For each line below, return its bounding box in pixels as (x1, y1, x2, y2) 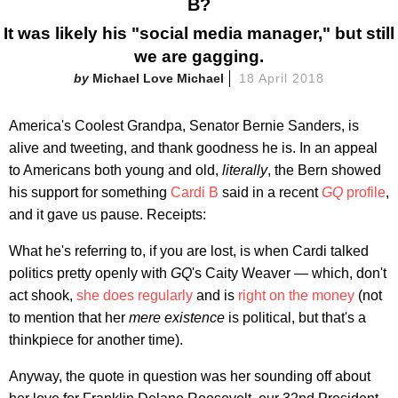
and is (196, 287, 238, 303)
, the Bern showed (267, 162, 381, 178)
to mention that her (9, 309, 129, 325)
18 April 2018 (239, 70, 324, 85)
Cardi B (171, 184, 219, 200)
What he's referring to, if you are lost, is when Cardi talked (9, 243, 369, 259)
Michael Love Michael (92, 70, 225, 85)
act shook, (9, 287, 76, 303)
